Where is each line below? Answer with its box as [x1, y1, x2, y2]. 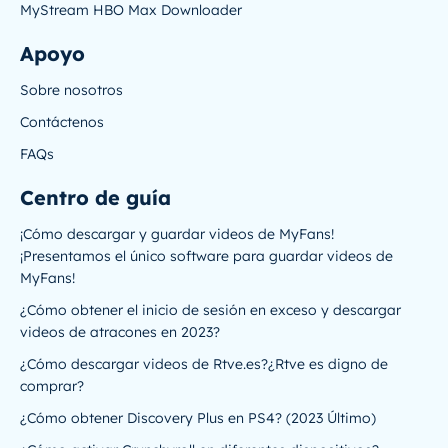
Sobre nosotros [20, 81, 123, 99]
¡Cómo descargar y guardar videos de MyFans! [20, 225, 334, 243]
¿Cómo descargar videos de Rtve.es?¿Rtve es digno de [20, 355, 388, 373]
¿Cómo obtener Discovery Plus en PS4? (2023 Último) [20, 409, 376, 427]
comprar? [20, 377, 84, 395]
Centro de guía [20, 185, 171, 210]
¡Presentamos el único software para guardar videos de [20, 247, 393, 265]
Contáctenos [20, 113, 104, 131]
